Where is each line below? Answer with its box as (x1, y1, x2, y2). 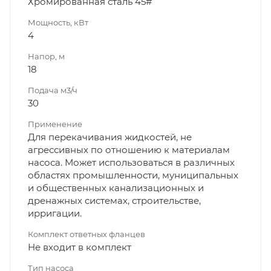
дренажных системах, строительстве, (28, 194, 201, 206)
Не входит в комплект (28, 241, 131, 253)
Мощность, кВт (28, 17, 88, 27)
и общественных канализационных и (28, 181, 204, 194)
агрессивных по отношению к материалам (28, 143, 230, 155)
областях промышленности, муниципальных (28, 169, 238, 181)
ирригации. (28, 207, 82, 219)
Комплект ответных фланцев (28, 229, 145, 239)
